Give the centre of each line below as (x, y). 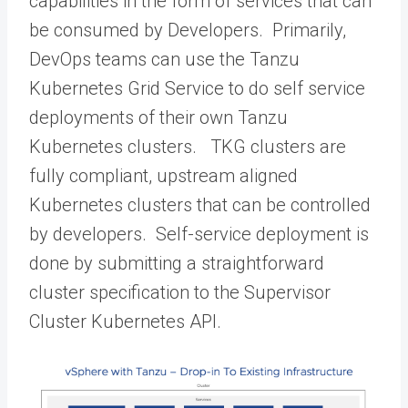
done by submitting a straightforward (177, 263)
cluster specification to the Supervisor (180, 292)
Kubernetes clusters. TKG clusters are (188, 147)
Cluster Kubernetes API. (125, 321)
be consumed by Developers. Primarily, (188, 30)
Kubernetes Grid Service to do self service (197, 88)
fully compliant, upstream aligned (163, 176)
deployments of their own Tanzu (158, 117)
